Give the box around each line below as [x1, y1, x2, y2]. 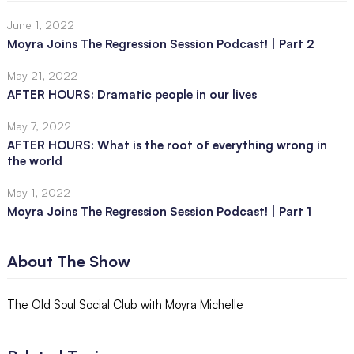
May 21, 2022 [6, 69, 77, 83]
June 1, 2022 [6, 18, 74, 32]
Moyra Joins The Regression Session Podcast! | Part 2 [6, 36, 314, 52]
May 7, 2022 [6, 119, 71, 134]
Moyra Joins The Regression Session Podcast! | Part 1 [6, 204, 311, 220]
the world [6, 153, 62, 169]
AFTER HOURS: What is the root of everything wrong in [6, 137, 327, 153]
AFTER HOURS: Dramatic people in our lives [6, 87, 257, 103]
